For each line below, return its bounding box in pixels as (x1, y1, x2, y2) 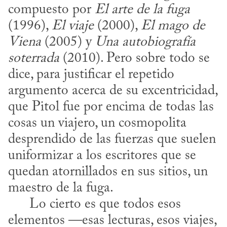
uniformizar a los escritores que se (8, 148, 196, 163)
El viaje (52, 19, 94, 33)
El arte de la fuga (95, 3, 190, 17)
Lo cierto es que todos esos (8, 197, 29, 211)
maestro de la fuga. (8, 181, 113, 195)
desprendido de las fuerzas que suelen (8, 132, 216, 146)
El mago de (141, 19, 205, 33)
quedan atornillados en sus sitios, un (8, 165, 208, 179)
